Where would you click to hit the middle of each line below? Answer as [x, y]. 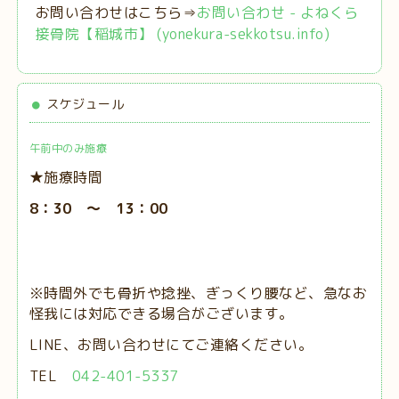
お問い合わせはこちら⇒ [116, 13]
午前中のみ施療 [68, 149]
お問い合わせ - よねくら [278, 13]
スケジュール [85, 104]
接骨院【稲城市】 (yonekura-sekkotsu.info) [183, 34]
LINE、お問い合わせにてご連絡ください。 [171, 345]
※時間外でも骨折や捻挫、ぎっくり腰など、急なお [198, 293]
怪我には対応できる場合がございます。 [161, 314]
